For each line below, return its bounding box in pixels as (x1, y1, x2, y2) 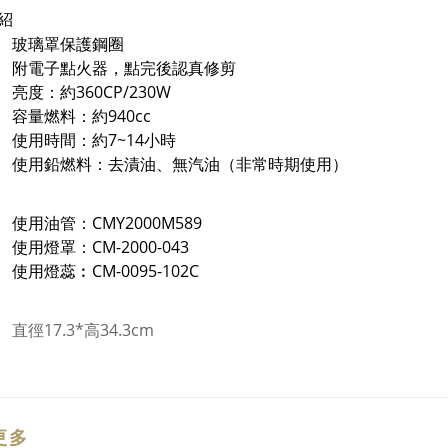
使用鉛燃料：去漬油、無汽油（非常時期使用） (12, 153, 348, 175)
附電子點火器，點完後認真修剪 (12, 57, 236, 79)
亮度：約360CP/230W (12, 81, 171, 103)
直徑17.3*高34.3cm (12, 319, 154, 341)
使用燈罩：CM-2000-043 (12, 236, 189, 258)
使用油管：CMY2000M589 (12, 212, 202, 234)
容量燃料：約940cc (12, 105, 151, 127)
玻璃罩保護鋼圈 (12, 33, 124, 55)
